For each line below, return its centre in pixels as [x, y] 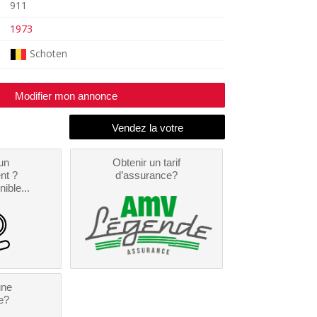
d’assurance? [147, 175]
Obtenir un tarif [147, 163]
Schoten [48, 53]
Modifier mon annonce [66, 96]
